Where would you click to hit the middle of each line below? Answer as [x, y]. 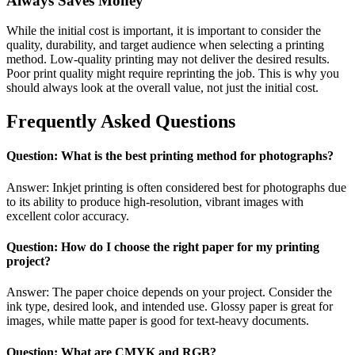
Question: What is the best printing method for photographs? [170, 156]
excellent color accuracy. [68, 216]
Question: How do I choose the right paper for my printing [163, 246]
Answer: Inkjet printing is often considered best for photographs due [176, 187]
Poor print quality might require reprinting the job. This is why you [173, 74]
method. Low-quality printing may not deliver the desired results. [168, 59]
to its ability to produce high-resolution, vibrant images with [155, 201]
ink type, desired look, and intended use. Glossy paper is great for [170, 307]
